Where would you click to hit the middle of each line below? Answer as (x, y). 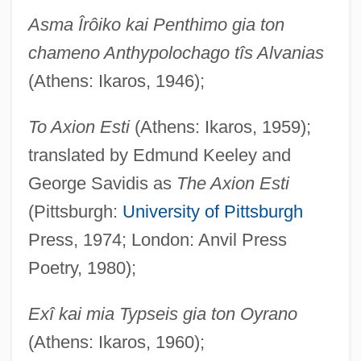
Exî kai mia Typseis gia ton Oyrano (162, 313)
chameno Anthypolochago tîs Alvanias (176, 52)
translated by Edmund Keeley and (159, 155)
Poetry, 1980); (82, 268)
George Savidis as (102, 183)
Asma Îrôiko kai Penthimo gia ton (156, 24)
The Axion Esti (232, 183)
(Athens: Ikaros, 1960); (116, 342)
